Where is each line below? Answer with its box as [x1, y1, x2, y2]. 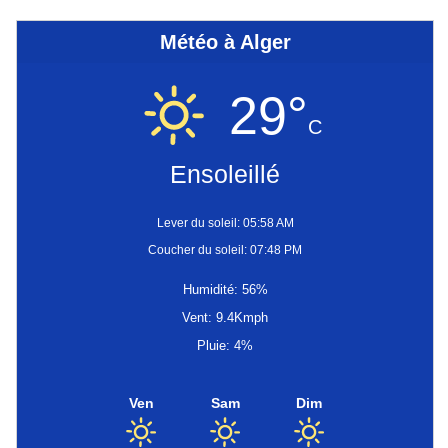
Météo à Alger [159, 31, 291, 54]
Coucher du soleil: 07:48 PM [148, 243, 302, 258]
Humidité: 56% [182, 282, 268, 298]
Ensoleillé [170, 160, 280, 189]
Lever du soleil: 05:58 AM [156, 216, 294, 231]
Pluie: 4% [197, 338, 253, 354]
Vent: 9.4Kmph [182, 310, 268, 326]
